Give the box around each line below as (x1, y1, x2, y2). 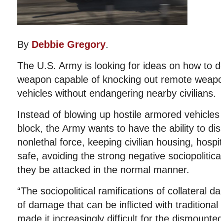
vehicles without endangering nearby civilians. (17, 88, 216, 99)
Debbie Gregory (32, 39, 106, 50)
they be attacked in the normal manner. (17, 164, 189, 175)
